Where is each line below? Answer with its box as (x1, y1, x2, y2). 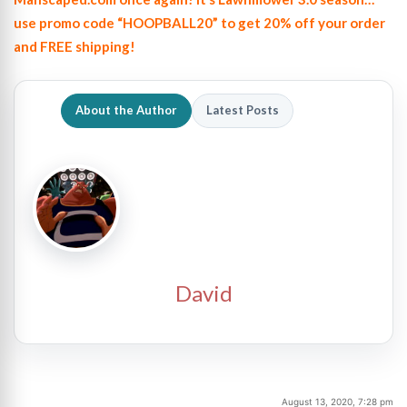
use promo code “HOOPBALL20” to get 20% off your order (14, 14, 385, 31)
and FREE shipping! (14, 37, 135, 55)
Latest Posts (206, 103, 279, 117)
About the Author (75, 103, 177, 117)
